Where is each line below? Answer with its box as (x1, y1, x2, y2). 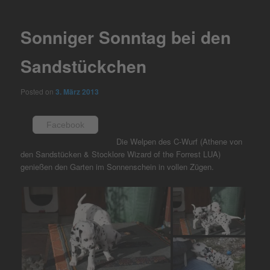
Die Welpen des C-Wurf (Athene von (116, 135, 243, 147)
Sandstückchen (20, 54, 147, 79)
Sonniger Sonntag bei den (20, 25, 231, 50)
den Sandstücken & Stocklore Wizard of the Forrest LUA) (20, 148, 221, 160)
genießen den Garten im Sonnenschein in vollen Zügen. (20, 160, 215, 172)
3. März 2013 (55, 86, 99, 97)
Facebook (46, 119, 85, 130)
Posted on (20, 86, 56, 96)
